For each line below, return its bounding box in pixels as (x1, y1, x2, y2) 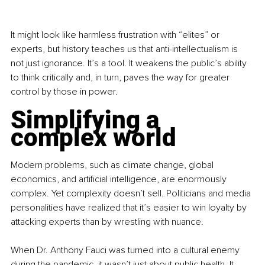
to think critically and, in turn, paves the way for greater (11, 72, 232, 84)
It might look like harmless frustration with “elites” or (11, 29, 222, 41)
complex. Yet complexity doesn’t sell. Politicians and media (11, 188, 253, 200)
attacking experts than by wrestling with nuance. (11, 216, 203, 228)
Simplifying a (11, 105, 165, 135)
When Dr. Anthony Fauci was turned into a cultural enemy (11, 244, 242, 257)
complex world (11, 123, 176, 153)
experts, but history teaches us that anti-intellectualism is (11, 43, 240, 56)
